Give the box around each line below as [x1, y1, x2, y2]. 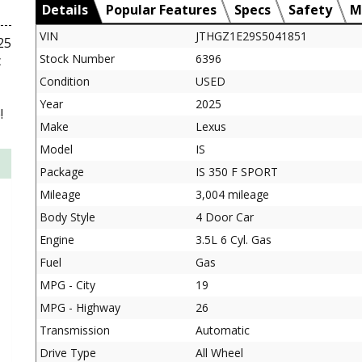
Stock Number [40, 50, 115, 66]
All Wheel [196, 344, 243, 360]
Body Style [40, 208, 95, 225]
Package [40, 163, 84, 179]
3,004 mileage [196, 186, 269, 202]
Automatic [196, 322, 250, 338]
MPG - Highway [40, 299, 120, 315]
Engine [40, 231, 74, 247]
